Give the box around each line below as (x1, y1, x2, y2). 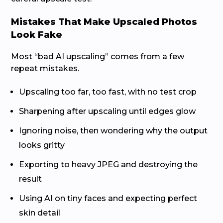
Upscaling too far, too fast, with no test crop (19, 87, 197, 97)
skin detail (19, 208, 61, 218)
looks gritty (19, 140, 65, 150)
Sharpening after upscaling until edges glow (19, 107, 196, 116)
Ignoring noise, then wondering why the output (19, 126, 208, 135)
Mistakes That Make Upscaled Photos (11, 16, 198, 27)
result (19, 174, 42, 184)
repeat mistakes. (11, 64, 80, 73)
